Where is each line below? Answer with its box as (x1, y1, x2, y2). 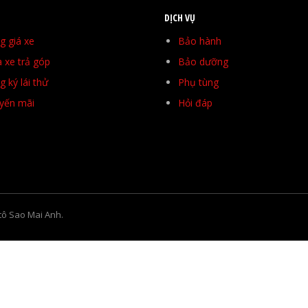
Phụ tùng (178, 76, 219, 89)
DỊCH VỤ (164, 11, 195, 25)
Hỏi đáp (178, 96, 212, 110)
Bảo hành (178, 34, 221, 48)
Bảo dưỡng (178, 55, 228, 69)
